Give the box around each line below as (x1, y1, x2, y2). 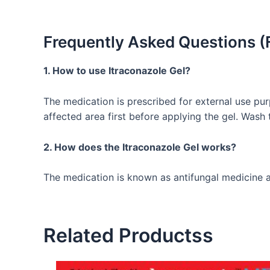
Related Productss (43, 224, 213, 248)
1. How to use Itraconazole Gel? (43, 64, 190, 77)
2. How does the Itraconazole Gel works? (43, 140, 236, 153)
